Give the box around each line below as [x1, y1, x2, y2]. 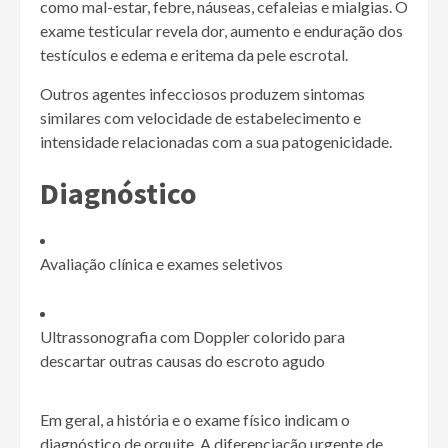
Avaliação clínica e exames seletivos [40, 254, 283, 274]
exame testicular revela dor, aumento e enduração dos [40, 21, 403, 41]
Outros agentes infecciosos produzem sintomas [40, 84, 365, 104]
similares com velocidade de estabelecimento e [40, 108, 361, 128]
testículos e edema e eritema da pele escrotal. [40, 45, 348, 65]
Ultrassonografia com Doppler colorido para [40, 327, 345, 347]
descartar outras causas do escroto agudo [40, 351, 325, 371]
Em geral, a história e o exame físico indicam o [40, 410, 350, 430]
